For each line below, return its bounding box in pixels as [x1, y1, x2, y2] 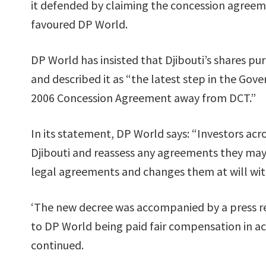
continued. [31, 237, 84, 252]
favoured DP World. [31, 17, 128, 31]
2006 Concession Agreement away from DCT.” [31, 90, 256, 105]
